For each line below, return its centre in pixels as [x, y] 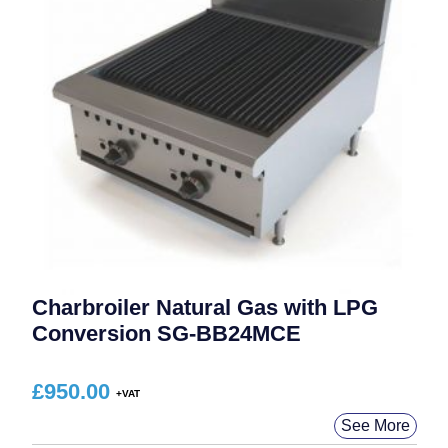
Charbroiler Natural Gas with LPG [204, 307]
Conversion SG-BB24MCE [166, 333]
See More [375, 425]
